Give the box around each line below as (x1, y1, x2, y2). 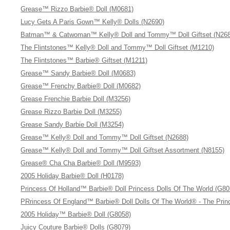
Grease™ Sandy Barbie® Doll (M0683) (21, 69, 136, 77)
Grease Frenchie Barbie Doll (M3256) (21, 95, 131, 103)
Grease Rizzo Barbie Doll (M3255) (21, 108, 122, 116)
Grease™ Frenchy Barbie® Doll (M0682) (21, 82, 141, 90)
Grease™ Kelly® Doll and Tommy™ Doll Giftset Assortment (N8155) (21, 146, 225, 154)
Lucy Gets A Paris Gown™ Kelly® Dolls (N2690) (21, 18, 165, 26)
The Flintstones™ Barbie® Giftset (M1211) (21, 56, 148, 64)
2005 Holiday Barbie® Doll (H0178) (21, 172, 124, 180)
